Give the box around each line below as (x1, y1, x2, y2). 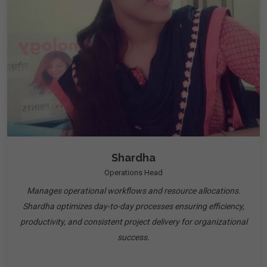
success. (117, 232, 150, 242)
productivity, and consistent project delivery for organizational (20, 217, 247, 226)
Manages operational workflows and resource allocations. (26, 186, 241, 195)
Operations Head (104, 168, 163, 177)
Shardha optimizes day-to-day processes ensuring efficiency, (23, 201, 244, 211)
